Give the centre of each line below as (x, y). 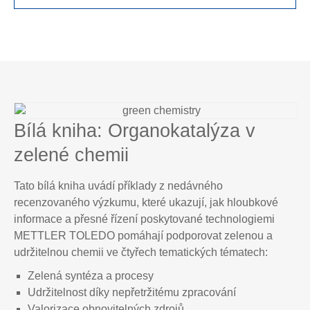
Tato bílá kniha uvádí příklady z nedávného (118, 186)
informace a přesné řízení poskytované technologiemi (144, 219)
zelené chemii (71, 155)
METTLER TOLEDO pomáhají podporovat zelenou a (143, 236)
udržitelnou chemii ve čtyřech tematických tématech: (141, 252)
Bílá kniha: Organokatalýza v (135, 131)
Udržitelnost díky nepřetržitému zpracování (132, 292)
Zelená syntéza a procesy (91, 276)
